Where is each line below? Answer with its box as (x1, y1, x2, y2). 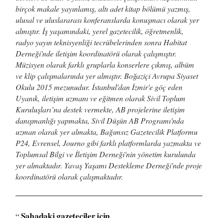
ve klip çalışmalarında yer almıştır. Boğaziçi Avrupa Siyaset (16, 70, 198, 81)
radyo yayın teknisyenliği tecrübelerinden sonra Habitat (16, 36, 187, 47)
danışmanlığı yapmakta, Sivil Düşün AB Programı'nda (16, 115, 184, 126)
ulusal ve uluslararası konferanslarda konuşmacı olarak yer (16, 14, 199, 25)
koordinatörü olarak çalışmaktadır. (16, 171, 123, 182)
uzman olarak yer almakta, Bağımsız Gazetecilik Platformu (16, 126, 198, 137)
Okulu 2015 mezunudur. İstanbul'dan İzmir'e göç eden (16, 81, 182, 92)
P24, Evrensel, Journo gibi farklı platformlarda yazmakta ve (16, 137, 201, 148)
